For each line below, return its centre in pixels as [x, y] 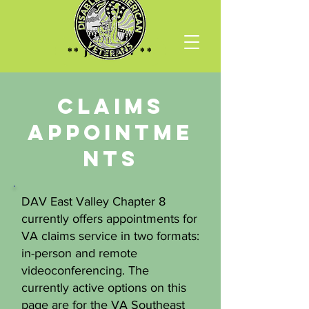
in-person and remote [79, 253]
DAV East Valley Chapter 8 [93, 201]
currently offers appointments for [109, 219]
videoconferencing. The [85, 270]
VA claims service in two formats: [110, 236]
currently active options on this [104, 288]
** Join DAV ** [110, 51]
